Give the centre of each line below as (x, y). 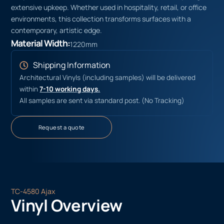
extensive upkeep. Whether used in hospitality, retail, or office (109, 7)
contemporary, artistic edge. (57, 30)
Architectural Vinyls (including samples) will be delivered (108, 78)
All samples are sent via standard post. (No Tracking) (102, 101)
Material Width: (41, 43)
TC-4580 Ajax (33, 191)
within (30, 89)
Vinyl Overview (67, 205)
